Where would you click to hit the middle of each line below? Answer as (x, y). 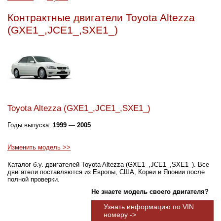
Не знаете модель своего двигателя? (150, 191)
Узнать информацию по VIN (149, 206)
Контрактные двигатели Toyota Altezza (101, 17)
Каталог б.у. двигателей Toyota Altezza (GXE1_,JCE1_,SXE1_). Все (108, 164)
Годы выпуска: (30, 125)
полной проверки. (34, 179)
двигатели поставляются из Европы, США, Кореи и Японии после (106, 172)
